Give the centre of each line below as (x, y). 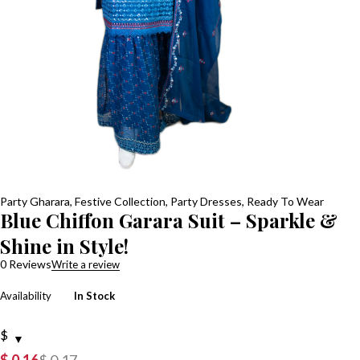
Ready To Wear (285, 202)
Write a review (86, 265)
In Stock (94, 296)
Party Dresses (206, 202)
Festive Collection (120, 202)
